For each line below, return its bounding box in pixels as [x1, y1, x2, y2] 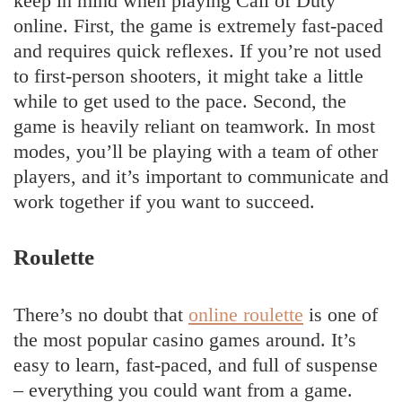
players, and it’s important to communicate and [13, 164, 389, 188]
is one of [303, 302, 378, 326]
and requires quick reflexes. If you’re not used [13, 39, 381, 62]
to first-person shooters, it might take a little [13, 64, 363, 87]
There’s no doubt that [13, 302, 188, 326]
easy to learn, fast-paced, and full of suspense [13, 353, 378, 376]
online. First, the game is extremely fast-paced [13, 13, 383, 37]
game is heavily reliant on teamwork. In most [13, 114, 375, 137]
